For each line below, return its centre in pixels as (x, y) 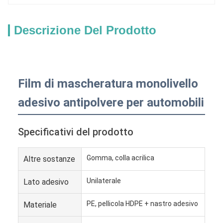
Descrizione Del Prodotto (85, 30)
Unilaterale (104, 181)
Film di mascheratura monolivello (108, 84)
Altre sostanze (49, 159)
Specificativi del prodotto (76, 132)
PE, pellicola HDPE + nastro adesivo (142, 204)
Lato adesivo (46, 182)
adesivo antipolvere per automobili (111, 103)
